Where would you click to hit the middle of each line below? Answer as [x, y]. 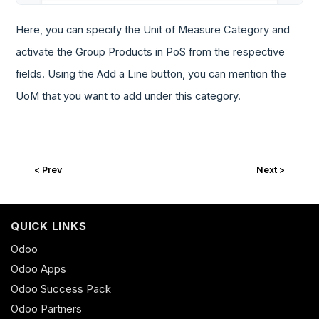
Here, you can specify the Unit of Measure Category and [153, 30]
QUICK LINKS [49, 226]
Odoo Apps [38, 268]
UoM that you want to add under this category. [129, 96]
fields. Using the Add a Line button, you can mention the [151, 74]
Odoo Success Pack [61, 288]
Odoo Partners [46, 308]
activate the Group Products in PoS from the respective [151, 52]
